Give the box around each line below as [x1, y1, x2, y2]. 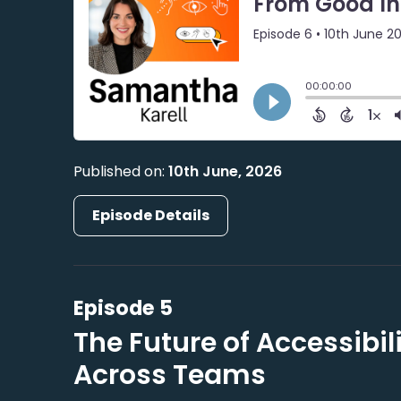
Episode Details [92, 205, 210, 226]
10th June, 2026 [168, 161, 283, 182]
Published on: [73, 161, 169, 182]
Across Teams [73, 355, 267, 394]
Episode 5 [73, 293, 174, 322]
